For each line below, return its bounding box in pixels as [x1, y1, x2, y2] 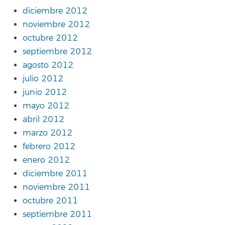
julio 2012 [23, 74, 63, 84]
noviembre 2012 [23, 20, 90, 30]
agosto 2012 [23, 60, 73, 71]
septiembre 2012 [23, 47, 92, 57]
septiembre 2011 [23, 209, 92, 220]
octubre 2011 [23, 196, 78, 206]
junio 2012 [23, 87, 67, 98]
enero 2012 [23, 155, 70, 166]
